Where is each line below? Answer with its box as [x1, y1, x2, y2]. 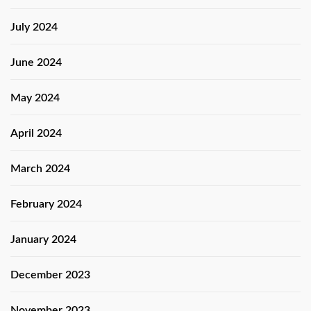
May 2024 [10, 92, 60, 103]
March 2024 [10, 162, 70, 174]
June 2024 [10, 56, 62, 68]
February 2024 [10, 198, 82, 210]
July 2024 [10, 21, 58, 33]
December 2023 [10, 269, 90, 280]
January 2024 [10, 233, 76, 245]
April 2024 [10, 127, 62, 139]
